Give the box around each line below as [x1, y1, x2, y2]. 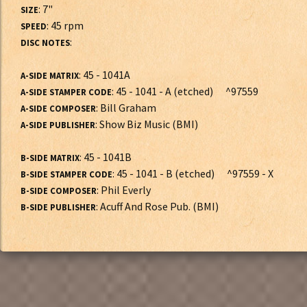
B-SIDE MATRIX [21, 152, 79, 163]
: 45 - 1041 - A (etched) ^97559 [112, 84, 258, 98]
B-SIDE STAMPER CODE [21, 169, 112, 180]
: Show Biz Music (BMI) [95, 117, 198, 131]
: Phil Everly [97, 183, 151, 197]
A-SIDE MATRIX [21, 70, 79, 81]
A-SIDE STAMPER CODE [21, 86, 112, 97]
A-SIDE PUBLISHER [21, 119, 95, 130]
